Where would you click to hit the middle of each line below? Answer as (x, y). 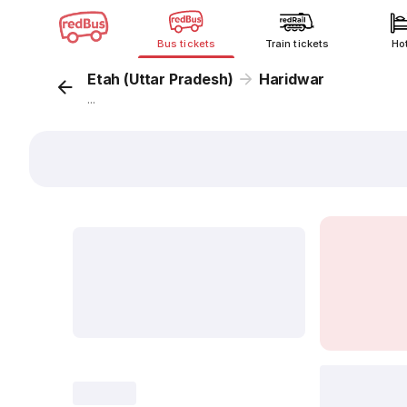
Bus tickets (186, 44)
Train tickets (297, 44)
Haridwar (292, 79)
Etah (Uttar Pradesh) (160, 79)
